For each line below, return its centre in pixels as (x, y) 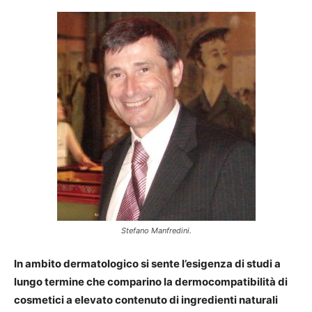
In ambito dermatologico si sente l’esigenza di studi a (147, 264)
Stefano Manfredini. (156, 231)
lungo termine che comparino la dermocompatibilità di (151, 282)
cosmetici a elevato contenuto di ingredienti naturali (146, 300)
